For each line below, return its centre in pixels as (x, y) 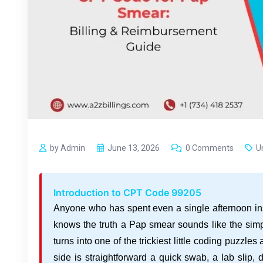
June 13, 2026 (134, 148)
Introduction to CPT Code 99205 (127, 192)
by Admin (68, 148)
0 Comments (210, 148)
